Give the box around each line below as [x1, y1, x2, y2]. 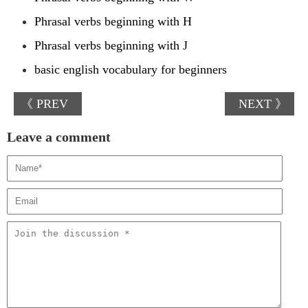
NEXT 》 [239, 97, 287, 111]
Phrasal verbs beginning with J [34, 38, 188, 53]
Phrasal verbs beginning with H [34, 14, 192, 29]
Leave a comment [7, 129, 111, 145]
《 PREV [21, 97, 68, 111]
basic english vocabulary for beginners [34, 63, 227, 77]
